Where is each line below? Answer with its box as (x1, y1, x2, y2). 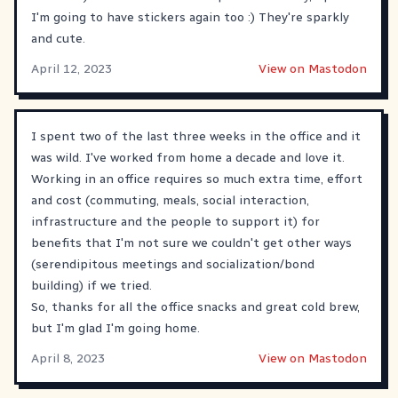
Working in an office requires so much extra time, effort (31, 171, 362, 187)
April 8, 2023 (31, 350, 105, 366)
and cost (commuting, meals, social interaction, (31, 192, 309, 208)
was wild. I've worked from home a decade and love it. (31, 149, 345, 165)
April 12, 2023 (31, 60, 112, 76)
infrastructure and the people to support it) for (31, 213, 320, 229)
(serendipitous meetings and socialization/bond (31, 256, 314, 272)
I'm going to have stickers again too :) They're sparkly (31, 9, 349, 25)
